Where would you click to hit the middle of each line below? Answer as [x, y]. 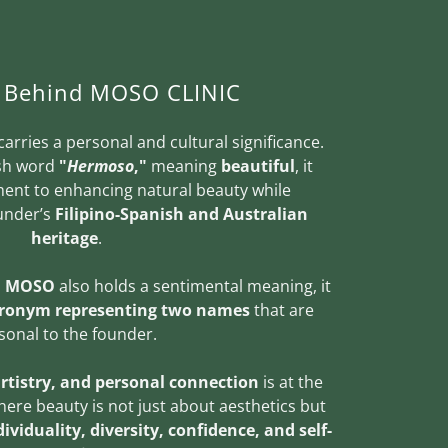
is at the [290, 381]
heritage [64, 237]
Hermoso [100, 165]
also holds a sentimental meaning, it [192, 285]
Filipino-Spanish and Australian [181, 213]
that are [282, 309]
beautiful [258, 165]
